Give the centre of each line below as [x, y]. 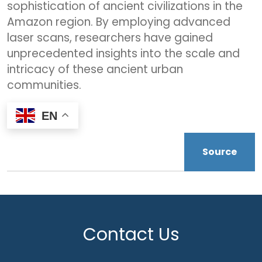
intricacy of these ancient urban [95, 69]
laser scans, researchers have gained [110, 37]
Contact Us [131, 234]
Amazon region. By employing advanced [119, 22]
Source [220, 151]
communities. [44, 85]
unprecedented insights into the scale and [123, 53]
